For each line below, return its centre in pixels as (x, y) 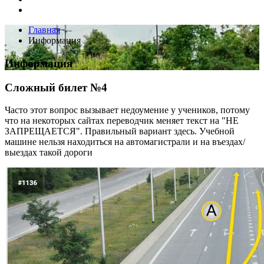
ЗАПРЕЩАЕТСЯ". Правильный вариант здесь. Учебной (120, 131)
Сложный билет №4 (56, 87)
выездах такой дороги (49, 153)
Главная (44, 30)
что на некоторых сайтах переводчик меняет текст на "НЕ (122, 121)
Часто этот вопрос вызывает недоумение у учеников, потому (127, 110)
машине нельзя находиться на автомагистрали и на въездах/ (125, 142)
